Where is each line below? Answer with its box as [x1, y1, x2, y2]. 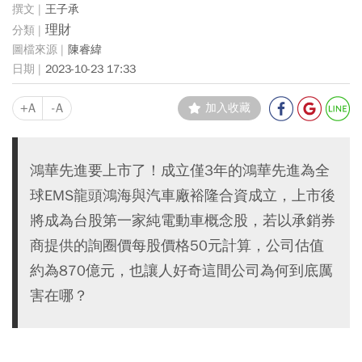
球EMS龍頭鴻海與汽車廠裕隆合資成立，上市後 [30, 185, 335, 204]
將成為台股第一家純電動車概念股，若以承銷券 [30, 210, 335, 229]
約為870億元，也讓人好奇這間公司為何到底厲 [30, 260, 333, 280]
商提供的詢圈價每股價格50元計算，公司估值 [30, 235, 324, 255]
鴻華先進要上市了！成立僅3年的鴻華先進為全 [30, 160, 330, 179]
